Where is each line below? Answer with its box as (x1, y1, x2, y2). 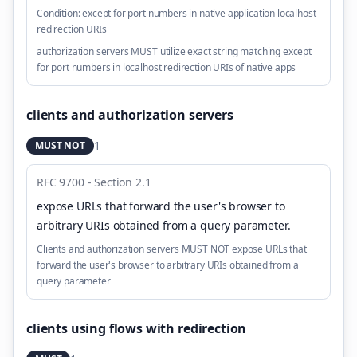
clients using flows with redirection (26, 320, 247, 337)
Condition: (37, 6, 80, 20)
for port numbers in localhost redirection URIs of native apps (37, 61, 296, 74)
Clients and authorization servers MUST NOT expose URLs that (37, 242, 307, 256)
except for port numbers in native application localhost (82, 6, 316, 20)
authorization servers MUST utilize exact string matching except (37, 45, 312, 58)
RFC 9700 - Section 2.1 (37, 175, 151, 190)
